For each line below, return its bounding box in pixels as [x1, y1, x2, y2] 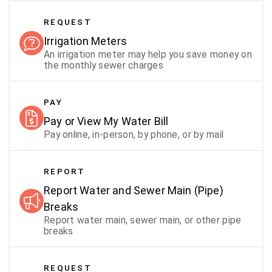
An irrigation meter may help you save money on [44, 48, 252, 60]
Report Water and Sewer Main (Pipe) [44, 183, 223, 197]
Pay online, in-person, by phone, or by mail [44, 128, 224, 140]
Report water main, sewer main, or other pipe [44, 214, 242, 226]
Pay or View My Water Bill [44, 114, 169, 127]
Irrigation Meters [44, 34, 127, 47]
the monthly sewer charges [44, 59, 164, 71]
